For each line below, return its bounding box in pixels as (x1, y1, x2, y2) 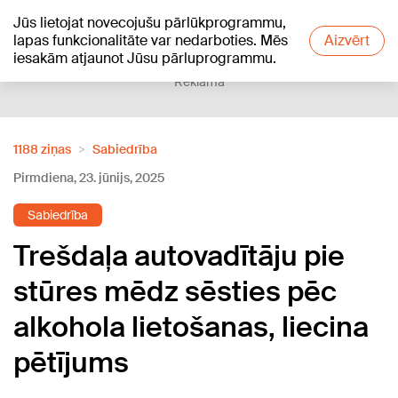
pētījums (13, 344, 129, 381)
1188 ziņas (13, 141, 71, 157)
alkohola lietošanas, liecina (13, 308, 369, 346)
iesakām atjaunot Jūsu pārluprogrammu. (13, 49, 276, 68)
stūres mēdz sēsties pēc (13, 273, 337, 310)
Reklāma (173, 74, 225, 90)
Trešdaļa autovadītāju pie (13, 237, 345, 275)
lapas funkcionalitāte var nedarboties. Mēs (13, 31, 288, 50)
